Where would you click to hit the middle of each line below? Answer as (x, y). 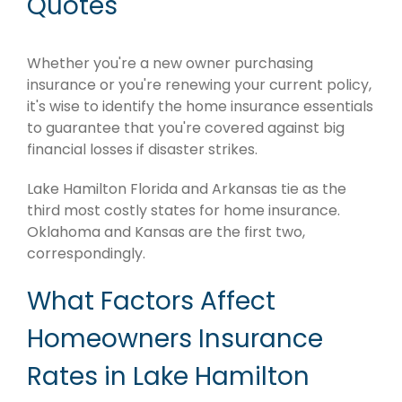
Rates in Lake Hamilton (168, 377)
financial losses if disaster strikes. (142, 150)
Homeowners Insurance (175, 339)
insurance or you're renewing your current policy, (199, 85)
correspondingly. (86, 254)
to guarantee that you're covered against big (186, 128)
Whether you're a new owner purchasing (170, 64)
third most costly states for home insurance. (184, 211)
